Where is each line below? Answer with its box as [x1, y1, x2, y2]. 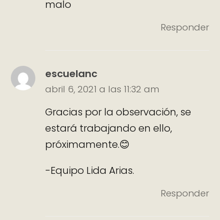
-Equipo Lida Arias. [45, 163, 135, 177]
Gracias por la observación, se [45, 105, 192, 119]
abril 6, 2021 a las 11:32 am [45, 82, 160, 95]
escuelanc [45, 66, 98, 81]
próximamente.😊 [45, 137, 130, 151]
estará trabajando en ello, [45, 121, 172, 135]
